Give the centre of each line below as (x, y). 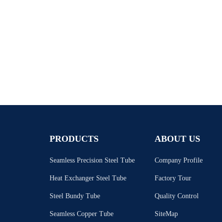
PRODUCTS (74, 139)
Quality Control (176, 196)
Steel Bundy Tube (75, 196)
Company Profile (178, 160)
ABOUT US (177, 139)
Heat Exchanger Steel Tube (88, 178)
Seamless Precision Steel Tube (92, 160)
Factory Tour (173, 178)
